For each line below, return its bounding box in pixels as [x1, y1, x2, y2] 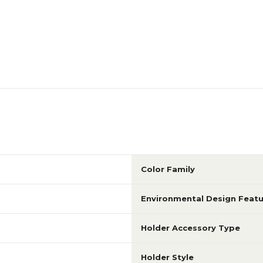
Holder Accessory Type [141, 223, 240, 232]
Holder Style [141, 252, 194, 262]
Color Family [141, 164, 195, 174]
